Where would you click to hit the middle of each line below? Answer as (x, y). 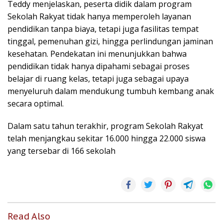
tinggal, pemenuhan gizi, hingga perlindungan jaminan (110, 41)
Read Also (29, 216)
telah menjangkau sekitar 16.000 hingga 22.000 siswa (107, 138)
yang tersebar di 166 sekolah (61, 151)
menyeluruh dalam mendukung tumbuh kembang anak (111, 91)
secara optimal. (36, 104)
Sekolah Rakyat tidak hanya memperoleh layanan (99, 16)
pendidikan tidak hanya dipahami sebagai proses (99, 66)
